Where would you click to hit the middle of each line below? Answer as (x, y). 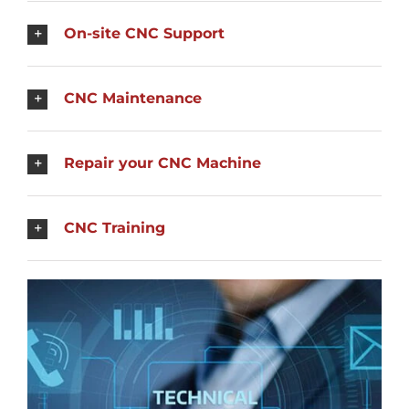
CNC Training (115, 228)
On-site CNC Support (144, 33)
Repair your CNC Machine (163, 163)
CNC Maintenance (133, 98)
